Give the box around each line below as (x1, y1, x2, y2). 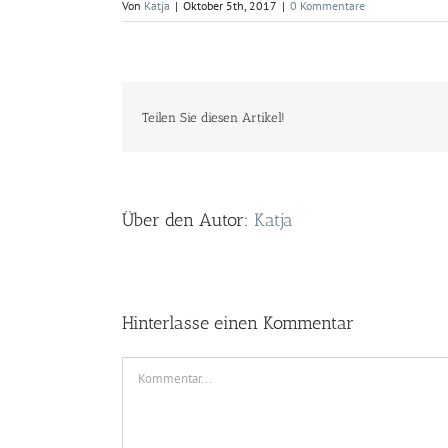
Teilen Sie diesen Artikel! (142, 109, 285, 125)
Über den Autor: (122, 209, 254, 231)
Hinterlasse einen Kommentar (122, 312, 354, 334)
